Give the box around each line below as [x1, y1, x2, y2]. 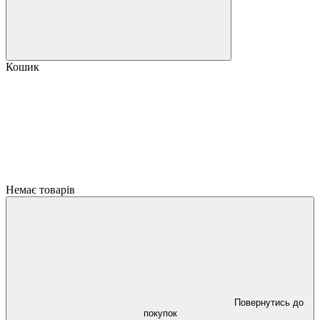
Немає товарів [6, 184, 75, 196]
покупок [143, 308, 177, 319]
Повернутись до [234, 297, 304, 308]
